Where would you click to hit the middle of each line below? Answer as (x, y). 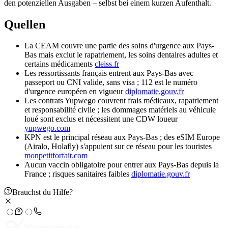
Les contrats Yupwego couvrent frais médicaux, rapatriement (121, 101)
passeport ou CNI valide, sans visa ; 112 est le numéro (111, 82)
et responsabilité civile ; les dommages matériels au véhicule (120, 110)
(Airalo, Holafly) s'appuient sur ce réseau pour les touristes (118, 147)
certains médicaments (59, 64)
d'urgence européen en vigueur (74, 92)
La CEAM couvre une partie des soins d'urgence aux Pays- (119, 46)
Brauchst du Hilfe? (42, 192)
